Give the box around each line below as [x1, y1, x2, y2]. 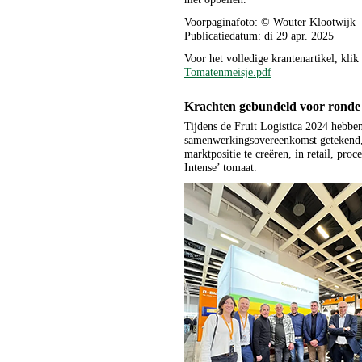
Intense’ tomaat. [184, 161, 257, 175]
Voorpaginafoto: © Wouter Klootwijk [184, 15, 356, 29]
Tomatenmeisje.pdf [184, 65, 271, 79]
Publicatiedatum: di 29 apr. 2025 [184, 29, 334, 43]
